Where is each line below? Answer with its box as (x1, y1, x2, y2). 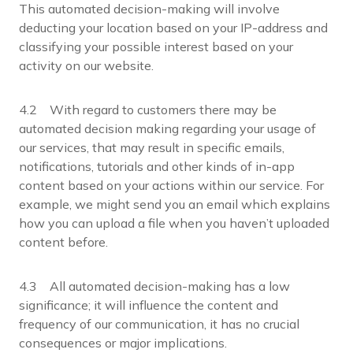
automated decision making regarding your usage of (19, 121, 316, 136)
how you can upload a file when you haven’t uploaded (19, 215, 329, 231)
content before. (19, 234, 111, 250)
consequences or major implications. (19, 335, 230, 351)
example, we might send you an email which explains (19, 196, 330, 212)
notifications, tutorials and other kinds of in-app (19, 158, 295, 174)
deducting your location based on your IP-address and (19, 20, 328, 35)
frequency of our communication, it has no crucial (19, 316, 299, 332)
